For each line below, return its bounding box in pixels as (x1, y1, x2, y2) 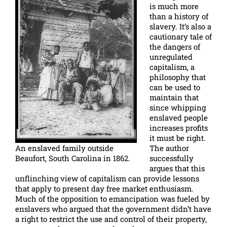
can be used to (149, 82, 200, 92)
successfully (149, 153, 194, 163)
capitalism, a (149, 62, 195, 72)
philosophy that (149, 72, 206, 82)
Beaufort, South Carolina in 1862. (15, 153, 130, 163)
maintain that (149, 92, 199, 102)
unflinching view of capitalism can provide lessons (15, 173, 199, 183)
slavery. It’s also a (149, 21, 211, 31)
